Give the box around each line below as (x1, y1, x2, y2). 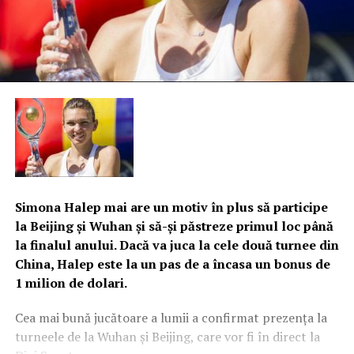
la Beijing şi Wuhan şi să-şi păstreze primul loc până (14, 217, 333, 235)
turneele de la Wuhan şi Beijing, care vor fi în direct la (14, 328, 320, 346)
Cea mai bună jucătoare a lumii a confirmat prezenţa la (14, 309, 327, 327)
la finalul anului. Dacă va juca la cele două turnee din (14, 236, 339, 254)
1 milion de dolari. (14, 274, 127, 292)
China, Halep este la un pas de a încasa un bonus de (14, 255, 330, 273)
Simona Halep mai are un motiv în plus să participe (14, 198, 328, 217)
